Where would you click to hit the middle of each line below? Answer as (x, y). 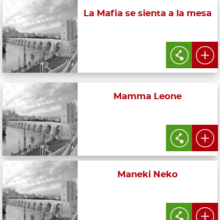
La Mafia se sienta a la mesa (148, 14)
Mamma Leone (148, 96)
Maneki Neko (148, 175)
